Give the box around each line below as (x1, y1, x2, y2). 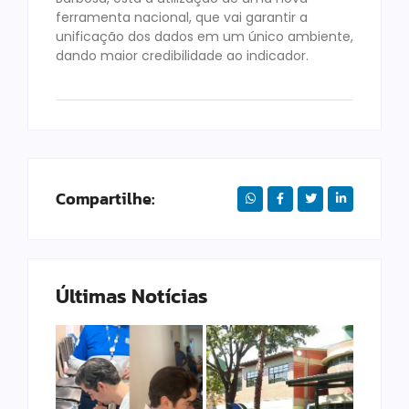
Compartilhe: (56, 185, 154, 211)
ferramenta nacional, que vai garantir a (56, 8, 308, 27)
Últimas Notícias (56, 280, 208, 311)
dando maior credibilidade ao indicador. (56, 47, 309, 66)
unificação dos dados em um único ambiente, (56, 27, 353, 47)
